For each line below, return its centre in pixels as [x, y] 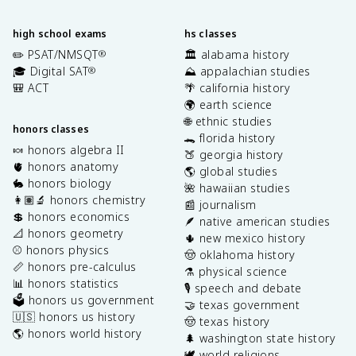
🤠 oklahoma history [240, 254]
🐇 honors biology [62, 183]
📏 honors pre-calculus [75, 266]
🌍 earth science [228, 104]
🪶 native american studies [257, 221]
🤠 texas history [227, 321]
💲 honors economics [72, 216]
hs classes [211, 33]
